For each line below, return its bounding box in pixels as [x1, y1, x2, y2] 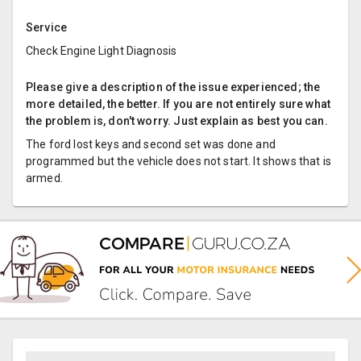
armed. [26, 171, 63, 185]
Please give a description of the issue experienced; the [26, 80, 321, 93]
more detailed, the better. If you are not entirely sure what [26, 97, 331, 110]
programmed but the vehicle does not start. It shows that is [26, 154, 331, 168]
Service [26, 20, 68, 34]
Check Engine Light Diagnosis [26, 44, 177, 57]
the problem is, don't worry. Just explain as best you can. [26, 114, 328, 127]
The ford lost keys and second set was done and [26, 137, 276, 151]
